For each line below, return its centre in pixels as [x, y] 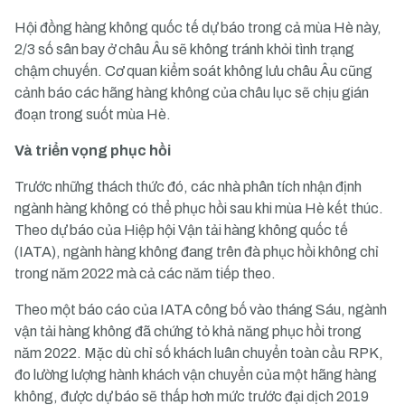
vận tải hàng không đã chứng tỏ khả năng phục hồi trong [188, 331]
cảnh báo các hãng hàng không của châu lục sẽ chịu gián [192, 93]
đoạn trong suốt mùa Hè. [93, 114]
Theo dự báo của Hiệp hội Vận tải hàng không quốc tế [181, 230]
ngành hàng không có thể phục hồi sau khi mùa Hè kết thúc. [199, 208]
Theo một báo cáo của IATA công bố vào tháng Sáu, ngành [201, 310]
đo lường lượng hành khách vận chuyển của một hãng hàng [196, 375]
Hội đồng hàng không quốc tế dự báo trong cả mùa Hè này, [198, 28]
